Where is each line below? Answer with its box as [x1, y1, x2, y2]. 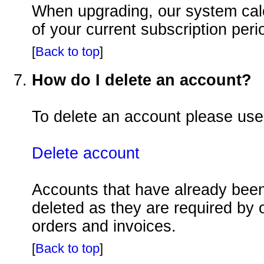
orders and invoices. [32, 217, 176, 235]
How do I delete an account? [32, 71, 252, 89]
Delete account [32, 144, 140, 162]
